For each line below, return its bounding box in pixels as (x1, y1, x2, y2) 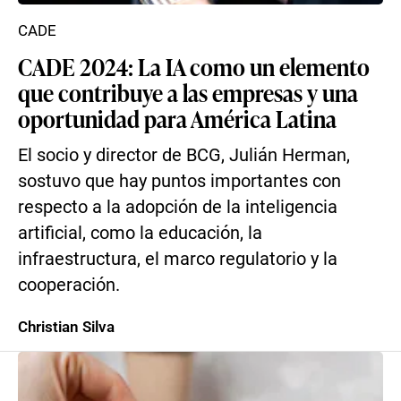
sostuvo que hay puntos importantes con (18, 171, 341, 192)
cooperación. (18, 275, 120, 295)
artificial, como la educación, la (18, 223, 262, 243)
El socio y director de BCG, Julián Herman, (18, 145, 350, 166)
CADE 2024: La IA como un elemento (18, 50, 370, 82)
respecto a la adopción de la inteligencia (18, 197, 337, 218)
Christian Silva (18, 318, 115, 336)
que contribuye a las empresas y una (18, 76, 358, 108)
